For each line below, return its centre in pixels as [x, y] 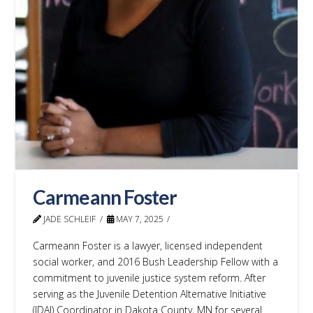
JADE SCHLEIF [69, 219]
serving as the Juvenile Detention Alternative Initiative [150, 294]
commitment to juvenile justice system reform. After [150, 278]
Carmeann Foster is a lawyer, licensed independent [148, 246]
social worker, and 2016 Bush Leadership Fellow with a [156, 262]
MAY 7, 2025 [138, 219]
